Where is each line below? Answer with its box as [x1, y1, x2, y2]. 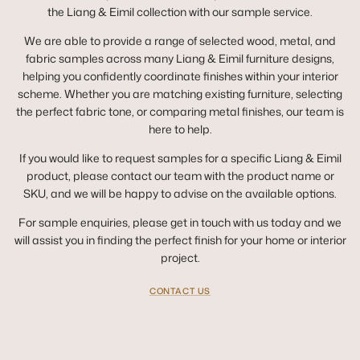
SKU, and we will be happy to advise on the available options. [23, 185, 337, 201]
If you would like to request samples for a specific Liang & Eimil [18, 149, 342, 166]
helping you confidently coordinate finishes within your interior [22, 67, 338, 84]
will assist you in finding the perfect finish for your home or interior [14, 231, 346, 247]
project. [160, 249, 200, 265]
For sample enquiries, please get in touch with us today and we [18, 214, 342, 230]
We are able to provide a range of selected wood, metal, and [24, 32, 336, 48]
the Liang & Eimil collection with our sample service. [47, 3, 313, 19]
